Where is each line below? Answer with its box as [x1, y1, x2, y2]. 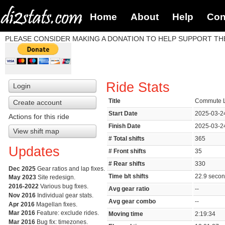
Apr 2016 [8, 201, 35, 207]
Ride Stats [106, 79, 170, 95]
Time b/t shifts [108, 173, 149, 180]
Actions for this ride [8, 113, 69, 121]
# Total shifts [108, 136, 145, 142]
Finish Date [108, 123, 141, 130]
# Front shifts [108, 148, 147, 155]
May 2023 [8, 174, 36, 181]
